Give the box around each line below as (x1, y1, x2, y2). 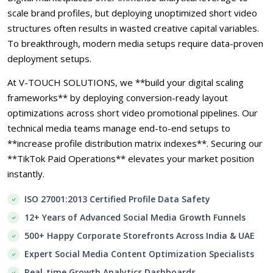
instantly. (7, 168, 44, 180)
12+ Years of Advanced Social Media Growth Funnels (24, 211, 246, 224)
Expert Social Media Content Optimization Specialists (24, 248, 254, 260)
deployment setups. (7, 52, 91, 65)
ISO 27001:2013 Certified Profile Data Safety (24, 193, 210, 205)
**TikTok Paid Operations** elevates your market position (7, 152, 254, 165)
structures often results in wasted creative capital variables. (7, 22, 259, 35)
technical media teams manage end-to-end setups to (7, 122, 230, 135)
